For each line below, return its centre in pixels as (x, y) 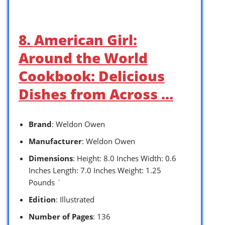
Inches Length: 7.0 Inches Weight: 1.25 (95, 170)
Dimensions (51, 158)
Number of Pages (61, 216)
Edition (42, 199)
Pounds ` (45, 182)
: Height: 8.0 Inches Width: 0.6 (125, 158)
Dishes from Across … (96, 94)
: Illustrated (75, 199)
